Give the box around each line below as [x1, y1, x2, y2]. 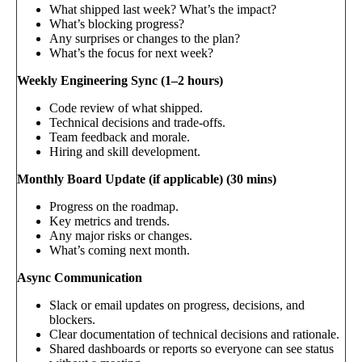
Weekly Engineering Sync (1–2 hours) [17, 74, 223, 88]
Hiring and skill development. [49, 145, 200, 159]
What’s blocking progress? [49, 17, 184, 32]
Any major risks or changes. [49, 229, 192, 243]
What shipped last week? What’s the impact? [49, 2, 276, 17]
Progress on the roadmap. [49, 200, 179, 214]
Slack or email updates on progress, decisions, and [49, 298, 305, 313]
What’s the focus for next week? [49, 46, 213, 61]
